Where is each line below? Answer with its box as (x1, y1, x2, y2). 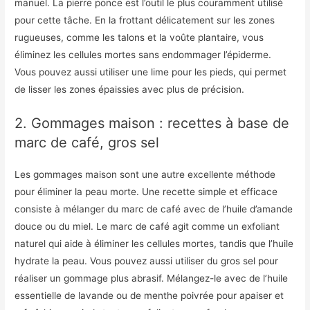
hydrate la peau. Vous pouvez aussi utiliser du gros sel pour (15, 255, 279, 266)
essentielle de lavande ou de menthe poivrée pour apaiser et (15, 289, 284, 301)
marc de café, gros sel (15, 134, 160, 151)
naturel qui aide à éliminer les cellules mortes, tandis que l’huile (15, 237, 294, 249)
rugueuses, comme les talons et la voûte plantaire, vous (15, 31, 264, 43)
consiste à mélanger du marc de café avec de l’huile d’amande (15, 203, 293, 215)
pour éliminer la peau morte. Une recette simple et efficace (15, 185, 278, 197)
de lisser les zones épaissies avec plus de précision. (15, 83, 245, 95)
